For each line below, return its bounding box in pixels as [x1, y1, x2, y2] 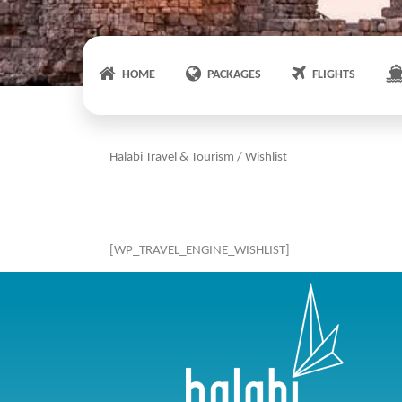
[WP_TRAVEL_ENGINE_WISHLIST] [109, 244, 290, 258]
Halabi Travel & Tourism [109, 150, 234, 164]
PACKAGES [207, 67, 261, 82]
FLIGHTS [312, 67, 355, 82]
